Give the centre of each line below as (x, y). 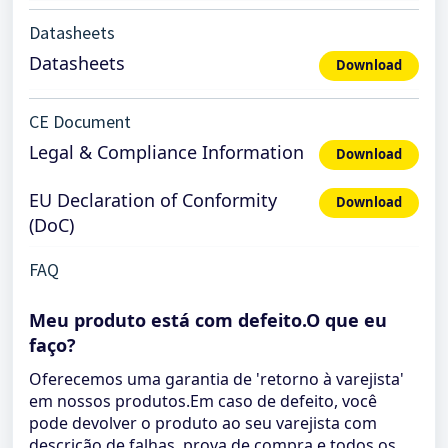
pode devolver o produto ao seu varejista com (203, 423)
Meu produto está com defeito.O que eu (208, 320)
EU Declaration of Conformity (153, 200)
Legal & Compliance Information (166, 152)
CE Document (80, 121)
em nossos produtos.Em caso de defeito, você (203, 401)
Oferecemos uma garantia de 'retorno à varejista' (216, 379)
